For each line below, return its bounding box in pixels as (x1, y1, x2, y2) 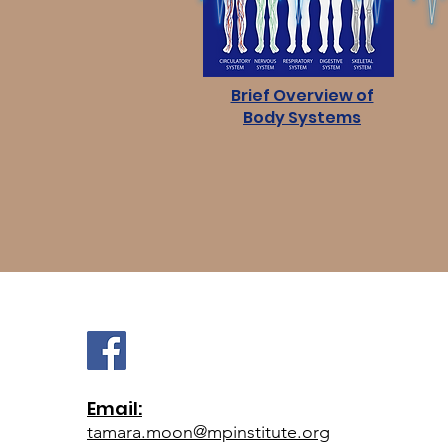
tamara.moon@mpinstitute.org (87, 421, 330, 443)
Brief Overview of (230, 84, 374, 107)
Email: (87, 396, 142, 421)
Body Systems (243, 106, 361, 129)
